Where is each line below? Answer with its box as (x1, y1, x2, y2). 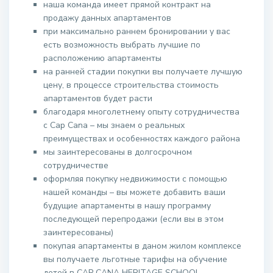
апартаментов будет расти (43, 93, 152, 104)
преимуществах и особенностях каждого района (43, 133, 240, 144)
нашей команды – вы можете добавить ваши (43, 186, 225, 198)
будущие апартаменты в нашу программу (43, 200, 211, 211)
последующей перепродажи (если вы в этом (43, 213, 224, 225)
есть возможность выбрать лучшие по (43, 39, 200, 51)
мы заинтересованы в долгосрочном (43, 146, 192, 158)
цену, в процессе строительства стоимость (43, 79, 219, 91)
